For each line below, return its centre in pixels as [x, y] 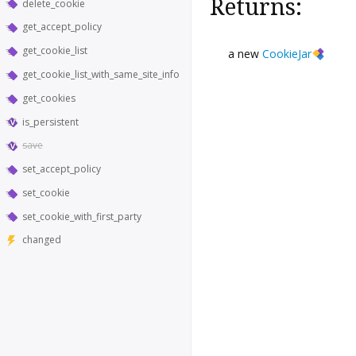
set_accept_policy [62, 169]
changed [42, 240]
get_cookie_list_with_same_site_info [101, 74]
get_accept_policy [62, 27]
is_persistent [50, 122]
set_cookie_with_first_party [82, 216]
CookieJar [287, 53]
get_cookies [49, 98]
